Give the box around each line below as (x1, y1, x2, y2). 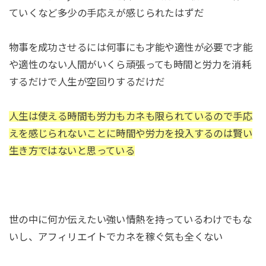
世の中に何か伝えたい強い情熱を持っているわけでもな (8, 214, 252, 225)
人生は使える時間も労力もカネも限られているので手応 (8, 110, 253, 122)
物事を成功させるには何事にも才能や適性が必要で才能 (8, 42, 253, 53)
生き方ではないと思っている (8, 145, 135, 156)
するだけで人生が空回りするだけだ (8, 77, 165, 88)
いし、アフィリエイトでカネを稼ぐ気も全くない (8, 231, 223, 242)
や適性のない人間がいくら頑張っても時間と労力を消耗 (8, 59, 252, 71)
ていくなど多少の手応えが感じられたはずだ (8, 8, 204, 19)
